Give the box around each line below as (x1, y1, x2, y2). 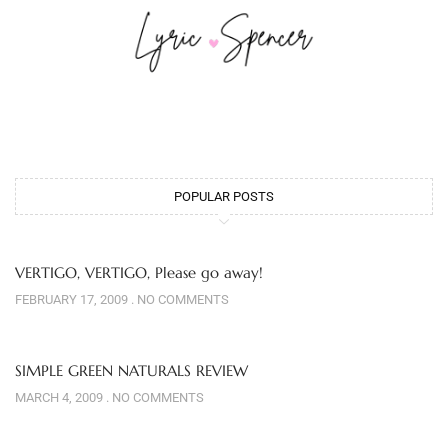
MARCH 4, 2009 (15, 390, 106, 406)
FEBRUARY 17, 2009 (15, 292, 131, 308)
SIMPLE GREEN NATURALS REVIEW (15, 361, 248, 381)
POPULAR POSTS (174, 189, 274, 205)
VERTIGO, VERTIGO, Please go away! (15, 263, 263, 283)
